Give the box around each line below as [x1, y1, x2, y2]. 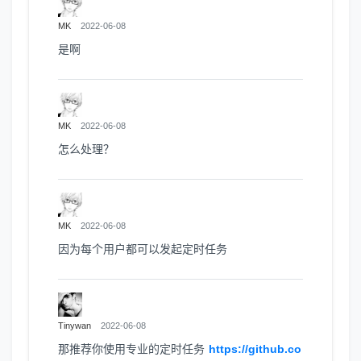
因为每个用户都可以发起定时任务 [58, 243, 227, 255]
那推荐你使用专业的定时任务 [58, 342, 209, 355]
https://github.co [208, 342, 301, 355]
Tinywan [58, 321, 91, 330]
